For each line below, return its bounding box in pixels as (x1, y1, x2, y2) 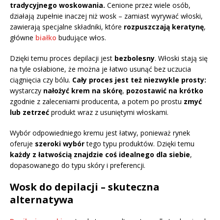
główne (10, 32, 35, 42)
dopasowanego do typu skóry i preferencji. (10, 160, 145, 170)
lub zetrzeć (10, 107, 49, 117)
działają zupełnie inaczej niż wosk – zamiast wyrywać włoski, (10, 11, 203, 21)
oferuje (10, 138, 35, 148)
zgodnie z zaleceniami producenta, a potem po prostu (10, 96, 184, 106)
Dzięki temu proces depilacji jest (10, 53, 114, 63)
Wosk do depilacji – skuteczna (10, 180, 160, 193)
